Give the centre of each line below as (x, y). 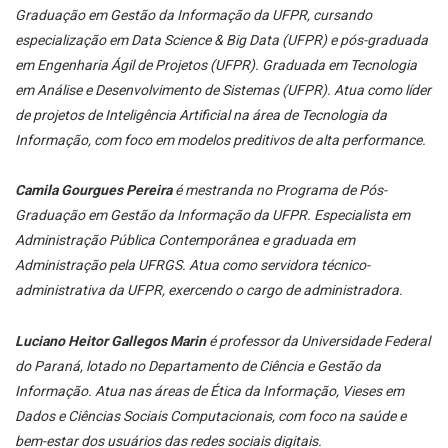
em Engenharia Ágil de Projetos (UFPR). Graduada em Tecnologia (216, 64)
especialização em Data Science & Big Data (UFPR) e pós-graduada (221, 39)
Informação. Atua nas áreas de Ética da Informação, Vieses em (209, 391)
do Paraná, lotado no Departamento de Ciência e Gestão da (198, 366)
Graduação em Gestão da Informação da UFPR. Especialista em (212, 215)
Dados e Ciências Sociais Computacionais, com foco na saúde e (210, 416)
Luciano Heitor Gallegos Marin (110, 341)
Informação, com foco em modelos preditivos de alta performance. (220, 139)
